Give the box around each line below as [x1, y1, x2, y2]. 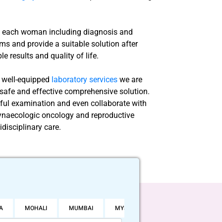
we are [119, 74, 143, 84]
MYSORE [115, 203, 138, 213]
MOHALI [25, 203, 47, 213]
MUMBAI [69, 203, 93, 213]
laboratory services [52, 74, 118, 84]
